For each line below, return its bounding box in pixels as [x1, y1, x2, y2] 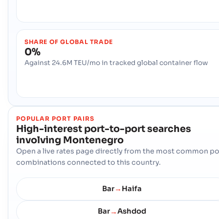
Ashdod [117, 207, 146, 216]
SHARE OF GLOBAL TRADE [24, 38, 113, 46]
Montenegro [63, 133, 124, 146]
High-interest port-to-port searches [16, 122, 191, 135]
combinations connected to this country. [16, 157, 161, 167]
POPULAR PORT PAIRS [16, 114, 94, 123]
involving [16, 133, 61, 146]
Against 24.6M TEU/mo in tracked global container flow [24, 58, 208, 67]
